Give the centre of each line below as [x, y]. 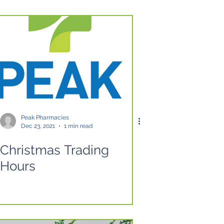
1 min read [78, 126]
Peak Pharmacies [45, 117]
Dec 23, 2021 [38, 126]
